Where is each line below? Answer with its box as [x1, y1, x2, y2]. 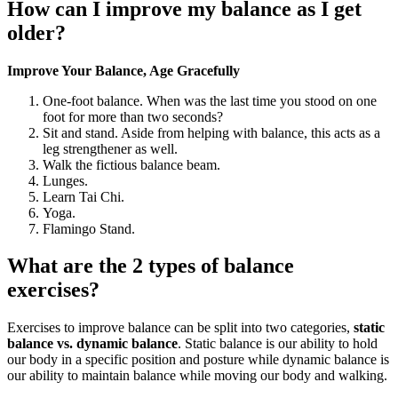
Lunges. [43, 172, 88, 188]
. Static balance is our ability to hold [178, 336, 378, 352]
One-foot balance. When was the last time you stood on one [43, 92, 377, 108]
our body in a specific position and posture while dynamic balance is [7, 352, 389, 368]
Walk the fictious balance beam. [43, 156, 220, 172]
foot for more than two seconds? [43, 108, 223, 124]
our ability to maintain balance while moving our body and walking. [7, 368, 387, 384]
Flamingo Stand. [43, 220, 135, 236]
